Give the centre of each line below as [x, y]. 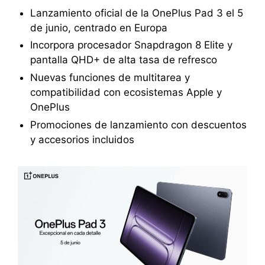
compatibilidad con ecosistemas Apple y [126, 93]
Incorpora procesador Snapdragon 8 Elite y [131, 45]
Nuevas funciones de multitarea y [110, 78]
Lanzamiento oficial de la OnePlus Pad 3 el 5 [136, 13]
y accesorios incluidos [82, 139]
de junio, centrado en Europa [98, 28]
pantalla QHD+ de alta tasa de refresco [123, 60]
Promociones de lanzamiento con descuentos [138, 125]
